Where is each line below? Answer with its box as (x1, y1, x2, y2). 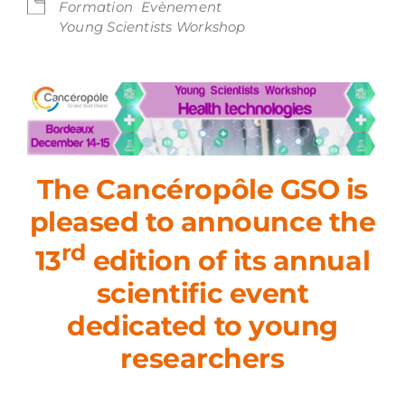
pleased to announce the (29, 204, 376, 239)
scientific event (96, 276, 309, 310)
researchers (120, 341, 285, 375)
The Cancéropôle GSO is (36, 172, 369, 206)
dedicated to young (67, 308, 338, 343)
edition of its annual (86, 243, 371, 278)
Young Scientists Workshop (59, 18, 246, 35)
